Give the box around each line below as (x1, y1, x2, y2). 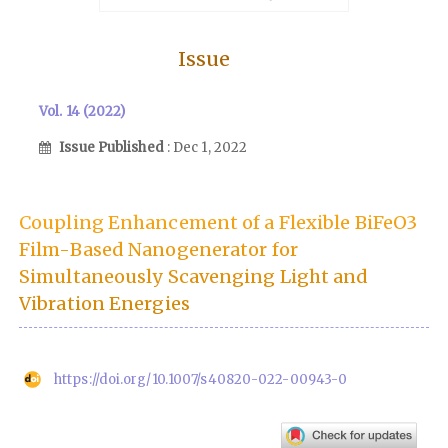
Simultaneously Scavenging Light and (19, 265, 369, 289)
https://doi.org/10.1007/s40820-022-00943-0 (54, 371, 348, 389)
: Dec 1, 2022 (166, 139, 248, 157)
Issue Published (59, 139, 167, 157)
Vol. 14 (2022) (39, 102, 126, 120)
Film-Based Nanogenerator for (19, 238, 298, 262)
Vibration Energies (19, 292, 190, 316)
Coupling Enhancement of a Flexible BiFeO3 (19, 211, 418, 235)
